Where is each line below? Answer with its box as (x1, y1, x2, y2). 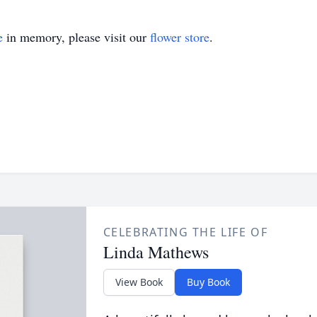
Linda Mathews (103, 241, 209, 263)
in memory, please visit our (3, 28, 150, 45)
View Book (115, 275, 163, 289)
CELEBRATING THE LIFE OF (103, 224, 268, 240)
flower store (150, 28, 209, 45)
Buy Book (186, 275, 230, 289)
